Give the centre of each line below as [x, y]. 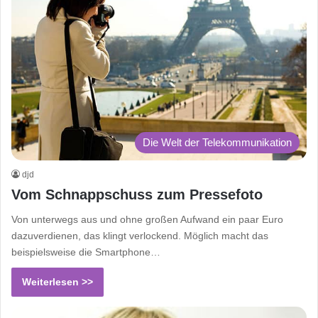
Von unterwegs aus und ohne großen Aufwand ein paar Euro [147, 219]
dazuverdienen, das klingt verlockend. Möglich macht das [140, 235]
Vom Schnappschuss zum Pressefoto [137, 194]
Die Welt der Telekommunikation [217, 142]
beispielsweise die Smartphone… [86, 252]
